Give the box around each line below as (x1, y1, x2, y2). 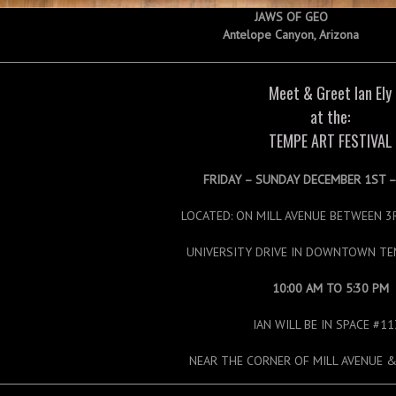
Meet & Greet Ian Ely (269, 81, 392, 104)
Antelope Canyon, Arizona (223, 27, 360, 42)
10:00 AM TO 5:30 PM (271, 280, 389, 296)
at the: (310, 105, 351, 128)
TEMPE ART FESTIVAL (268, 129, 392, 152)
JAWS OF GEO (254, 9, 328, 25)
